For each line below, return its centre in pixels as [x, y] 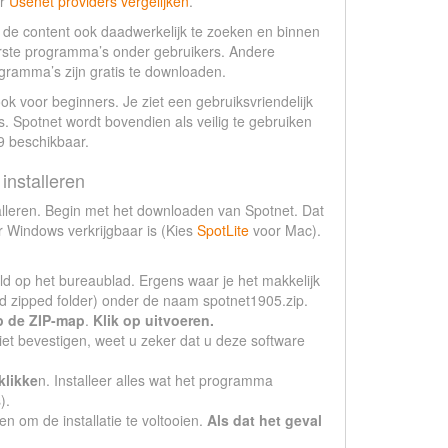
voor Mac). [284, 230]
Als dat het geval [264, 420]
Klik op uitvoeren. [153, 320]
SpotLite [222, 230]
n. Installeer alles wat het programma [155, 380]
